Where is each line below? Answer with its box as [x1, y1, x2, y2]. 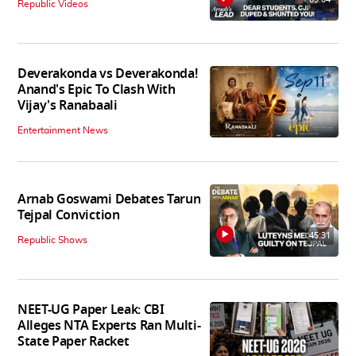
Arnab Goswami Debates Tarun [17, 190, 201, 210]
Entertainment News [17, 125, 108, 135]
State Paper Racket [17, 331, 130, 351]
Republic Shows [17, 235, 87, 246]
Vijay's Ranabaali [17, 95, 118, 115]
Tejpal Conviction [17, 206, 120, 226]
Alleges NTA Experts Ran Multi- [17, 315, 201, 335]
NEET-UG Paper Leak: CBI [17, 300, 164, 319]
